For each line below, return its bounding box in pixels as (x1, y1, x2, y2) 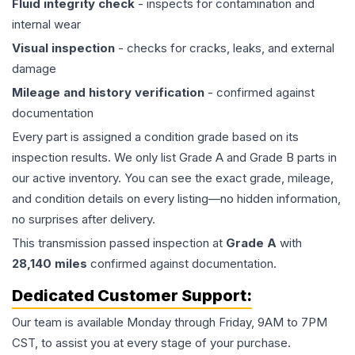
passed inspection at (106, 235, 226, 251)
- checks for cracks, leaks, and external (115, 40, 334, 56)
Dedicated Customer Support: (12, 286, 252, 306)
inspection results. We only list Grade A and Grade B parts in (12, 150, 337, 166)
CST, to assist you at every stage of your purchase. (12, 335, 291, 351)
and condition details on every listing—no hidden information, (12, 191, 341, 207)
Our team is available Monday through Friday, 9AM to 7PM (12, 315, 327, 330)
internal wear (12, 17, 81, 32)
